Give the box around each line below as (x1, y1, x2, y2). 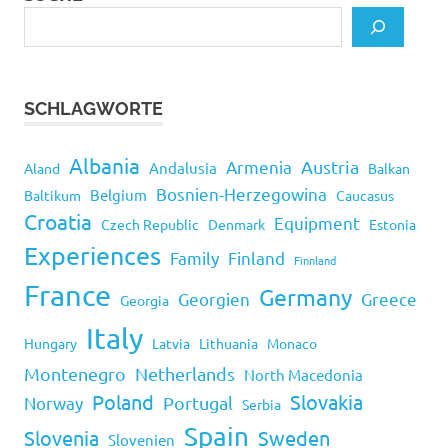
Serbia (242, 394, 281, 413)
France (24, 277, 111, 312)
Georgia (120, 290, 169, 309)
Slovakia (290, 388, 363, 414)
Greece (361, 287, 417, 309)
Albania (69, 151, 140, 178)
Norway (24, 391, 83, 413)
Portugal (163, 391, 233, 413)
